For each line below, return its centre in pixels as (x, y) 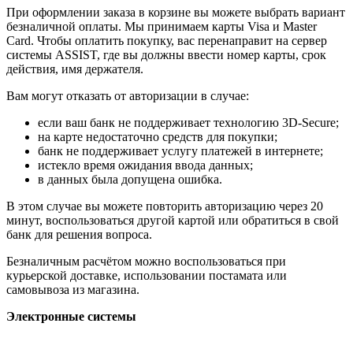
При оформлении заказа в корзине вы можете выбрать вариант (176, 12)
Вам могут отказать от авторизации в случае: (128, 95)
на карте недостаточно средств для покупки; (158, 136)
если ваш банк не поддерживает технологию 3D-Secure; (188, 122)
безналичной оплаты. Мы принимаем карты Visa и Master (162, 26)
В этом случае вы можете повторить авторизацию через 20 (165, 206)
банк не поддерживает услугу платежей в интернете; (180, 150)
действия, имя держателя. (75, 69)
